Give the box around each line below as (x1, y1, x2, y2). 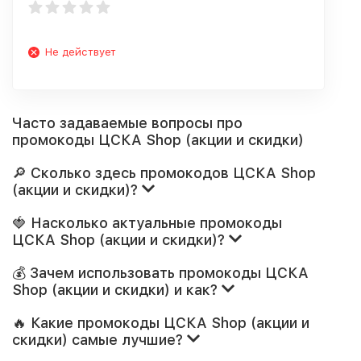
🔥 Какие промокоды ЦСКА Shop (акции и (12, 314, 309, 331)
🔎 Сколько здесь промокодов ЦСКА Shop (12, 164, 316, 181)
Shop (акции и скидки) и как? (12, 281, 222, 298)
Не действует (45, 46, 116, 58)
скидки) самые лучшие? (12, 331, 187, 348)
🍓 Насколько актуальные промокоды (12, 214, 282, 231)
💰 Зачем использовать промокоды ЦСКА (12, 264, 309, 281)
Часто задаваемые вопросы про (12, 114, 243, 131)
